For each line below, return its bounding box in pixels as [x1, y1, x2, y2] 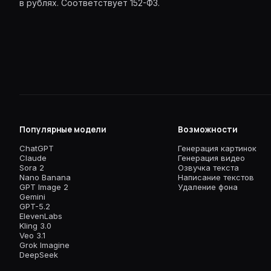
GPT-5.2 [19, 201, 50, 211]
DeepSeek [19, 250, 58, 260]
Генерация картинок [178, 143, 257, 153]
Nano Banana [19, 172, 71, 182]
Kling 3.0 [19, 221, 51, 230]
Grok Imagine [19, 240, 70, 250]
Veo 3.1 [19, 230, 45, 240]
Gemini [19, 192, 45, 201]
